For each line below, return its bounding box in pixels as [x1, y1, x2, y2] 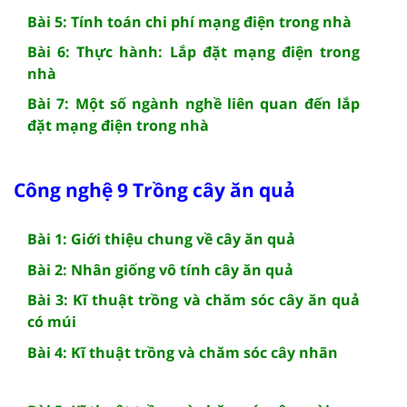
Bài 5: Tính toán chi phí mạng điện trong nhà [27, 11, 352, 32]
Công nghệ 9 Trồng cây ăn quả [14, 176, 295, 203]
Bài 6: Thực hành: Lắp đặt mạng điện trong [27, 41, 360, 62]
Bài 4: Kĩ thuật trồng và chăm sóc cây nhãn [27, 342, 338, 362]
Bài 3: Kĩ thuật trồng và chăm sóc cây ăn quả [27, 289, 360, 310]
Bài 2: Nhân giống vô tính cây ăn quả [27, 259, 293, 280]
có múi [27, 311, 76, 332]
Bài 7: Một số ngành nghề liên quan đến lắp [27, 93, 360, 114]
